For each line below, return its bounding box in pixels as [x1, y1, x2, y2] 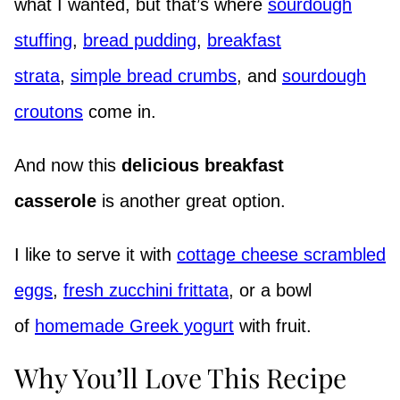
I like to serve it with [14, 244, 177, 264]
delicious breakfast [121, 154, 284, 175]
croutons [14, 101, 83, 121]
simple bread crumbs [71, 65, 237, 86]
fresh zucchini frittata [63, 279, 229, 300]
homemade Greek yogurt [35, 315, 234, 336]
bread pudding [83, 29, 196, 50]
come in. [83, 101, 156, 121]
